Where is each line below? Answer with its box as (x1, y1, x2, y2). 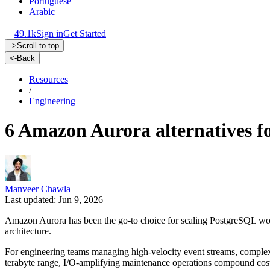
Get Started (63, 28, 106, 39)
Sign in (36, 28, 63, 39)
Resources (29, 74, 68, 84)
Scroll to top (17, 41, 59, 50)
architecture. (5, 225, 51, 236)
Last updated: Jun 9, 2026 (5, 194, 103, 205)
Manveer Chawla (5, 183, 71, 194)
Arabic (29, 7, 55, 17)
